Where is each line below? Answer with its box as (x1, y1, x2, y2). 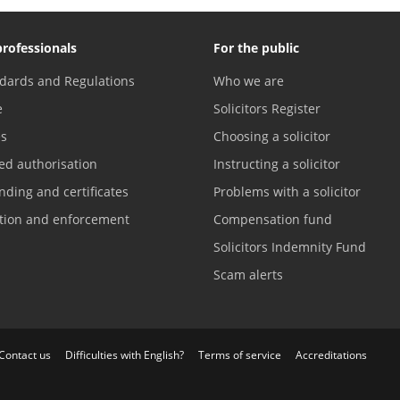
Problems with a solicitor (213, 182, 361, 200)
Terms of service (198, 346, 281, 362)
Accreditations (296, 346, 367, 362)
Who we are (213, 71, 284, 89)
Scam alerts (213, 265, 283, 283)
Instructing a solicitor (213, 154, 340, 172)
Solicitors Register (213, 99, 321, 117)
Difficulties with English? (65, 346, 184, 362)
